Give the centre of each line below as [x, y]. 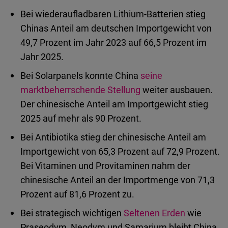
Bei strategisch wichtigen [71, 213]
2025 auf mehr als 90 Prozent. [81, 118]
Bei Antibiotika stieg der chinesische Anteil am [113, 137]
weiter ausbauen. [177, 90]
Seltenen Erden [153, 213]
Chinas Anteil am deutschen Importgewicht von [116, 28]
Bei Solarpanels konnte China [80, 76]
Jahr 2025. [42, 57]
